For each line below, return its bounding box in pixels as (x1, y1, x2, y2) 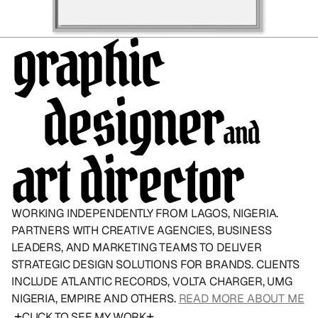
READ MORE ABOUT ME (178, 291, 305, 306)
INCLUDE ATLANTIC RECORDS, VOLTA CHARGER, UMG (11, 274, 292, 289)
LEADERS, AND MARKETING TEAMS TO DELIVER (11, 240, 262, 255)
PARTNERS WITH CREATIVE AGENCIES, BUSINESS (11, 223, 272, 238)
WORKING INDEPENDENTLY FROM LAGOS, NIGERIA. (11, 206, 279, 221)
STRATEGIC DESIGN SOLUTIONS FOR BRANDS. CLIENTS (11, 257, 300, 272)
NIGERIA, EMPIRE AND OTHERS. (11, 291, 179, 306)
